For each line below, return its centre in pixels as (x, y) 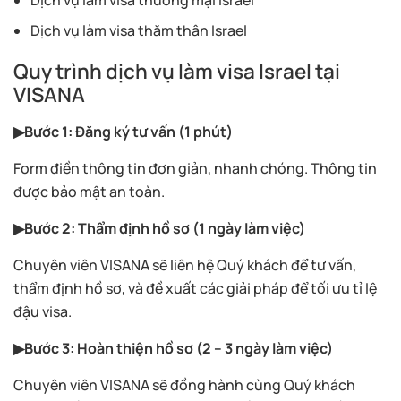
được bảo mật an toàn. (89, 191)
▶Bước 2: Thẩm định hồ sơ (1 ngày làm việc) (159, 228)
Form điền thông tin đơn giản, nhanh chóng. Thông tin (195, 168)
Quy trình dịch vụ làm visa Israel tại (177, 71)
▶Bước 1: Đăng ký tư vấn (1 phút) (123, 131)
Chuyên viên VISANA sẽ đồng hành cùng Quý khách (184, 384)
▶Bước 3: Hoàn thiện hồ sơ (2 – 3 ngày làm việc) (173, 348)
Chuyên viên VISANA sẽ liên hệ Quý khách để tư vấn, (185, 264)
